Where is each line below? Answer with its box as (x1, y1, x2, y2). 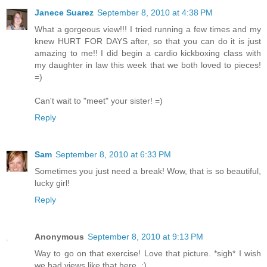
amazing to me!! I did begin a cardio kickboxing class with (35, 48, 261, 58)
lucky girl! (35, 178, 70, 188)
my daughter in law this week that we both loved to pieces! (35, 60, 261, 70)
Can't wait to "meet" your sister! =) (35, 96, 163, 106)
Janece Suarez (35, 8, 94, 18)
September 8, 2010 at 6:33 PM (55, 150, 171, 160)
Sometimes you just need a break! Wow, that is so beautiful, (35, 166, 261, 176)
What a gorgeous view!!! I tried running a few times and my (35, 24, 261, 35)
